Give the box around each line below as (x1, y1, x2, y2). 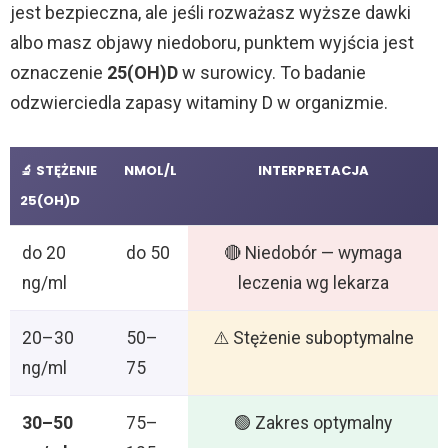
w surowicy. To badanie (178, 62, 366, 84)
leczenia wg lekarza (237, 273, 389, 294)
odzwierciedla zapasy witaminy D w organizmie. (10, 92, 388, 114)
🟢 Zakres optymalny (234, 413, 392, 434)
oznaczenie (10, 62, 107, 84)
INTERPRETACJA (257, 161, 369, 181)
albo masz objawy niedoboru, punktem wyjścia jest (10, 32, 414, 54)
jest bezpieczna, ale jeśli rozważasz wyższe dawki (10, 2, 411, 24)
